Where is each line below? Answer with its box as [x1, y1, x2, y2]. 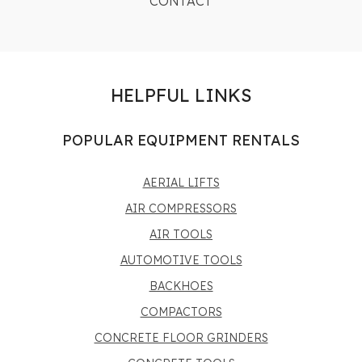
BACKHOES [149, 279, 213, 293]
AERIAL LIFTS [142, 175, 220, 190]
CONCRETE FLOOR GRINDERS [94, 330, 268, 345]
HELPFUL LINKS [110, 84, 252, 107]
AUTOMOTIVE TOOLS [120, 253, 242, 267]
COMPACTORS [140, 305, 222, 319]
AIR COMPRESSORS [125, 201, 237, 216]
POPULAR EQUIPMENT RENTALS [62, 131, 300, 149]
